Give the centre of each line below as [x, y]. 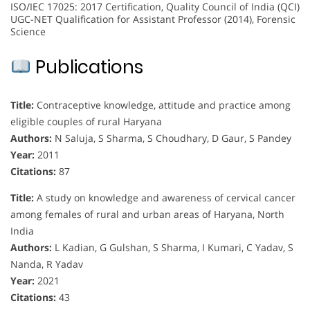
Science [28, 31]
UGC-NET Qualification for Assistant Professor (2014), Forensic [153, 19]
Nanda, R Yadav [47, 264]
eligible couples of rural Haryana [86, 121]
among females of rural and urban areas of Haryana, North [147, 214]
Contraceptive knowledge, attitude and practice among [162, 104]
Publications [87, 67]
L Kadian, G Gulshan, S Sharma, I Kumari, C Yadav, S [173, 247]
